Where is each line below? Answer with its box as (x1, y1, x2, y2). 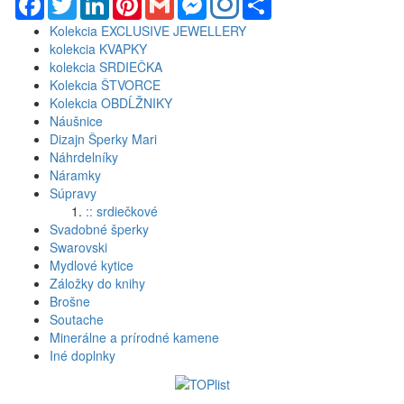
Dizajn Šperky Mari (50, 129, 157, 148)
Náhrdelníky (50, 147, 118, 166)
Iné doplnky (50, 345, 115, 364)
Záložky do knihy (50, 273, 145, 292)
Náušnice (50, 111, 103, 130)
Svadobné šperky (50, 219, 149, 238)
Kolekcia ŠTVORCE (50, 75, 161, 94)
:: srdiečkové (86, 201, 158, 220)
